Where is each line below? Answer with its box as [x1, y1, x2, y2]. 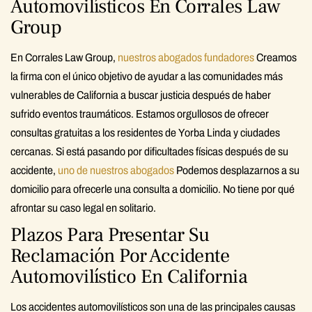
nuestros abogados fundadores [118, 51, 254, 63]
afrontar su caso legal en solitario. [10, 201, 156, 214]
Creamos [254, 51, 297, 63]
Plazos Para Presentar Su [10, 221, 210, 247]
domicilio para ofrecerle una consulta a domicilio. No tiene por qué [10, 182, 295, 195]
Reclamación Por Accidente [10, 242, 230, 268]
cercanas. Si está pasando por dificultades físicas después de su [10, 145, 288, 157]
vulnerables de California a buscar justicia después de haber [10, 88, 271, 101]
